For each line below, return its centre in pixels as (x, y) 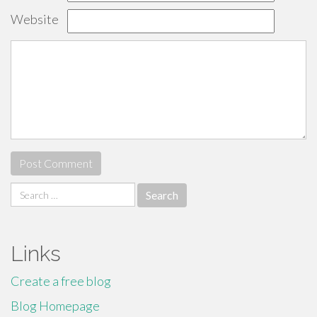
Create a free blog (61, 281)
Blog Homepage (55, 306)
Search (28, 190)
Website (35, 19)
